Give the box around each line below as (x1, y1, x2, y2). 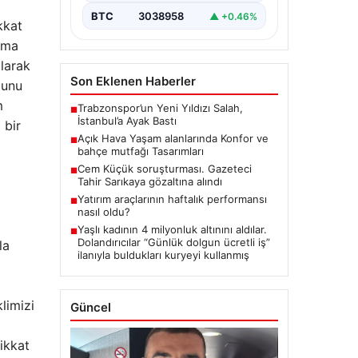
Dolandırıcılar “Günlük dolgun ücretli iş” (77, 236, 270, 249)
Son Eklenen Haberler (70, 74, 196, 89)
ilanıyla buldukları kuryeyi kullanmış (77, 249, 249, 262)
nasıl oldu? (77, 205, 130, 219)
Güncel (70, 300, 111, 316)
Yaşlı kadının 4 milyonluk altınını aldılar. (77, 223, 267, 237)
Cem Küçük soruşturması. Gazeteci (77, 162, 252, 176)
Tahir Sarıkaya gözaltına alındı (77, 175, 222, 189)
